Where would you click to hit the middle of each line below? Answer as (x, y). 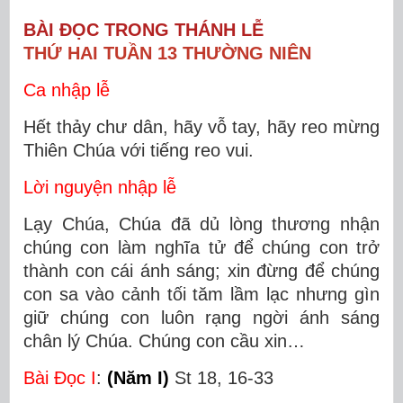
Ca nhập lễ (67, 90)
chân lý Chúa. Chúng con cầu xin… (164, 341)
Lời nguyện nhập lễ (100, 187)
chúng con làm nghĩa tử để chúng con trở (201, 247)
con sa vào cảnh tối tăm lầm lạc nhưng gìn (201, 294)
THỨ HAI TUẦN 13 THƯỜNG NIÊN (167, 53)
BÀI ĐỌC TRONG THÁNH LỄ (143, 30)
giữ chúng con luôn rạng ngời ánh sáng (201, 318)
